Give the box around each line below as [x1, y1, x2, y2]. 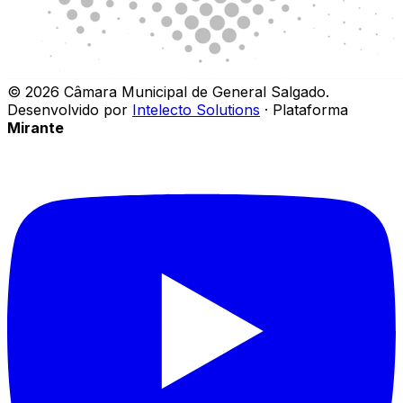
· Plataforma [264, 100, 348, 119]
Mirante [7, 118, 64, 137]
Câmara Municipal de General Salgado [64, 82, 326, 101]
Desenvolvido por [7, 100, 128, 119]
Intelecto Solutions [132, 100, 260, 119]
